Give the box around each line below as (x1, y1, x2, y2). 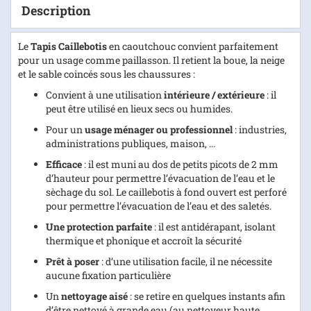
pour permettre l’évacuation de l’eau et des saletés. (46, 199, 271, 212)
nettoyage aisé (61, 289, 128, 303)
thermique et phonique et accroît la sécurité (46, 233, 242, 247)
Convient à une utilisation (46, 87, 162, 101)
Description (22, 1, 90, 19)
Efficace (46, 157, 82, 171)
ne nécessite (217, 254, 272, 268)
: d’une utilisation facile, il (99, 254, 215, 268)
